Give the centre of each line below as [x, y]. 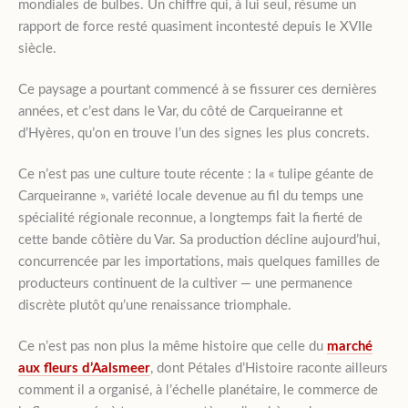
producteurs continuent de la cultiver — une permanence [185, 283]
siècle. [37, 48]
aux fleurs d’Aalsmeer [84, 368]
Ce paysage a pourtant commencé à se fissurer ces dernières [198, 89]
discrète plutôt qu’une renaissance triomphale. [155, 305]
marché [350, 346]
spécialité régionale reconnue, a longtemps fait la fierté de [190, 218]
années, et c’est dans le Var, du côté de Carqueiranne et [180, 111]
